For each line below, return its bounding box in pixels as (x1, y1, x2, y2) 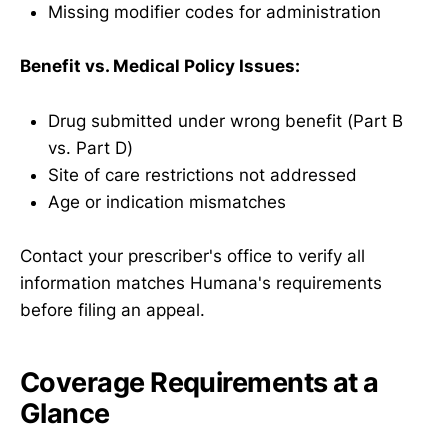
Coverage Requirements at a (20, 366, 379, 400)
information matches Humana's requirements (20, 272, 382, 293)
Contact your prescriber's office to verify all (20, 245, 365, 266)
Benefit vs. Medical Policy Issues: (20, 56, 300, 77)
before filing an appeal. (20, 299, 205, 320)
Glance (20, 397, 110, 431)
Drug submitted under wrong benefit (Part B (48, 110, 403, 131)
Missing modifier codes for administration (48, 2, 381, 23)
